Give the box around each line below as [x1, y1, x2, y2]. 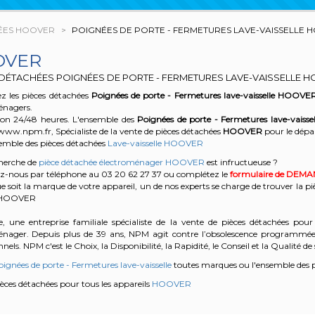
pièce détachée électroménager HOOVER [38, 157, 205, 168]
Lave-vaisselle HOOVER [107, 138, 203, 149]
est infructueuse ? [204, 157, 278, 168]
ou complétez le [163, 169, 230, 180]
